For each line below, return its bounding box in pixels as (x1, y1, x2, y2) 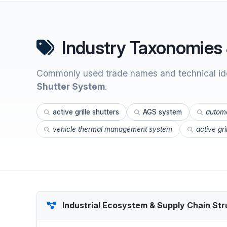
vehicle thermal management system (53, 125, 172, 133)
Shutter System (36, 81, 105, 92)
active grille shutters (53, 108, 119, 116)
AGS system (143, 108, 182, 116)
